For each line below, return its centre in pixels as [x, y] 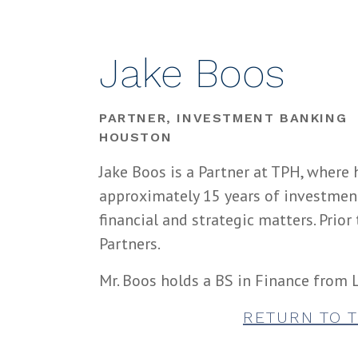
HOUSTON [136, 137]
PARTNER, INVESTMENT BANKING [223, 118]
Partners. [130, 244]
